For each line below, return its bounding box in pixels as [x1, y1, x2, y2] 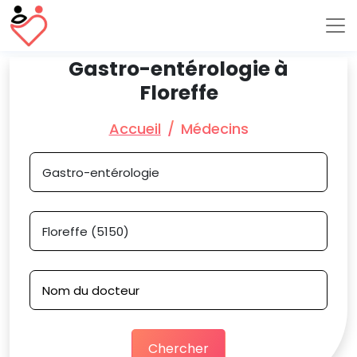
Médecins [180, 119, 249, 139]
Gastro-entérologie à [69, 55, 288, 83]
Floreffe [139, 79, 218, 107]
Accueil [108, 119, 161, 139]
